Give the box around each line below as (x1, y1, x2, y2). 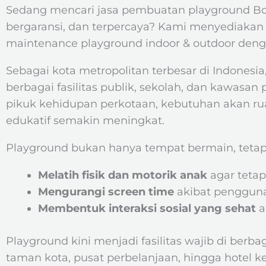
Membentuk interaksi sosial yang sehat (38, 202, 256, 215)
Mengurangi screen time (38, 185, 174, 198)
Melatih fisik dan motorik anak (38, 169, 207, 182)
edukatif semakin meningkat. (6, 114, 164, 127)
